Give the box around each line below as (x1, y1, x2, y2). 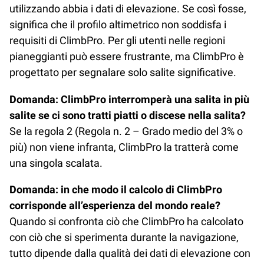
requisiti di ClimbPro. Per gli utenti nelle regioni (9, 34, 225, 47)
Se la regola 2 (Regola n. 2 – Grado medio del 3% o (9, 124, 243, 137)
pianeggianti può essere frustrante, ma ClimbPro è (9, 50, 244, 63)
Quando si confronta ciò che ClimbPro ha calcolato (9, 214, 243, 227)
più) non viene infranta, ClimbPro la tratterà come (9, 140, 239, 153)
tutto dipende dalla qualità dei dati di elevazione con (9, 246, 250, 259)
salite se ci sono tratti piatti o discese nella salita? (9, 108, 246, 121)
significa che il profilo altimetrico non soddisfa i (9, 18, 226, 31)
